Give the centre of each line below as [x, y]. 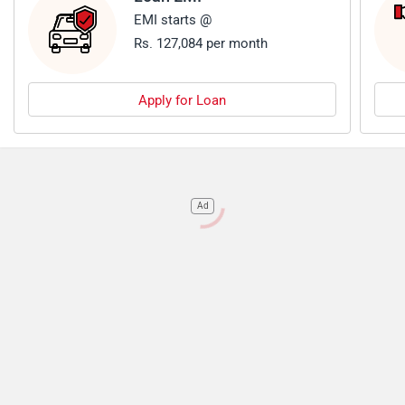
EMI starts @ [173, 19]
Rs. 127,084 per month [201, 43]
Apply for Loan [182, 100]
